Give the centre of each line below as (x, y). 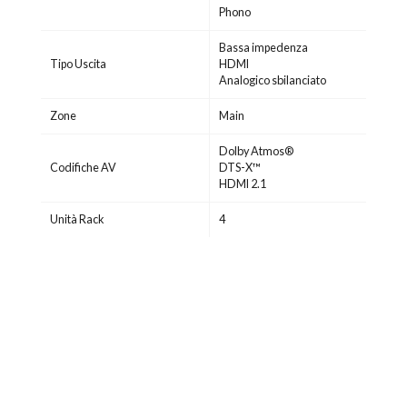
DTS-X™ (240, 168)
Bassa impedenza (263, 48)
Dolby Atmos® (256, 152)
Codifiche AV (83, 168)
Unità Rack (77, 220)
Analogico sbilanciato (273, 81)
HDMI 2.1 (243, 184)
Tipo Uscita (78, 65)
